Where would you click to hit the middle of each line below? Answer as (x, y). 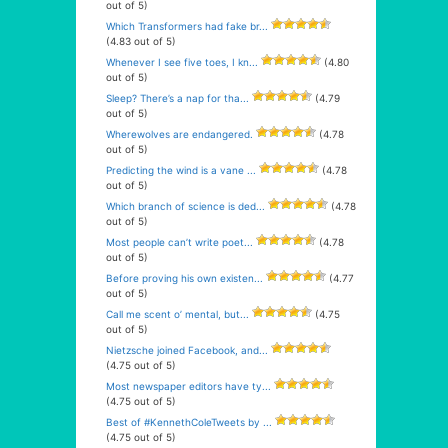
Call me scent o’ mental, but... (177, 314)
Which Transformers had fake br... (187, 26)
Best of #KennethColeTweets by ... (189, 422)
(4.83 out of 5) (141, 41)
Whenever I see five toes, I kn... (182, 62)
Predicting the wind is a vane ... (181, 170)
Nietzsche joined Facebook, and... (187, 350)
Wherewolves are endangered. (179, 134)
